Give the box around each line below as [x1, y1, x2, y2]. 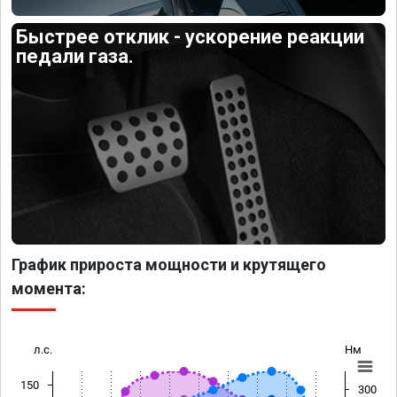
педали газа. [16, 45, 135, 68]
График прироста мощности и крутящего [12, 254, 326, 274]
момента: [12, 278, 86, 298]
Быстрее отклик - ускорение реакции [16, 26, 365, 49]
